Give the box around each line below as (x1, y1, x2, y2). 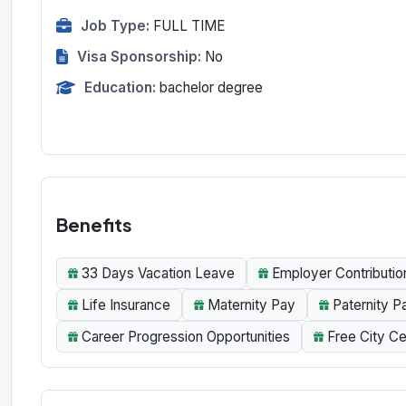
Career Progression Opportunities (82, 327, 290, 345)
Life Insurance (82, 295, 170, 314)
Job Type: (80, 16, 150, 34)
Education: (83, 78, 156, 96)
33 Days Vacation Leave (82, 264, 235, 282)
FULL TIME (152, 16, 225, 34)
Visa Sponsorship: (76, 47, 201, 65)
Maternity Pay (208, 295, 295, 314)
